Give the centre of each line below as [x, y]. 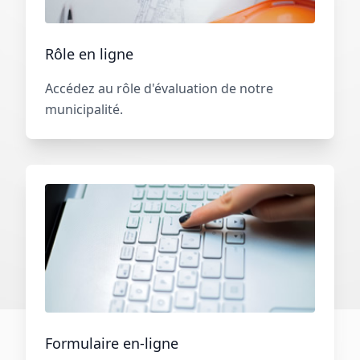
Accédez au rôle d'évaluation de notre [159, 88]
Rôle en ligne [89, 53]
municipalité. [84, 109]
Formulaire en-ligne [112, 343]
